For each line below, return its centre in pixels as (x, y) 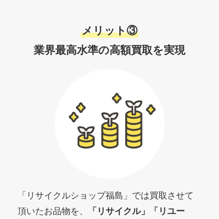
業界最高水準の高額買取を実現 (109, 50)
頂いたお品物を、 (53, 211)
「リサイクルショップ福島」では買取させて (105, 195)
